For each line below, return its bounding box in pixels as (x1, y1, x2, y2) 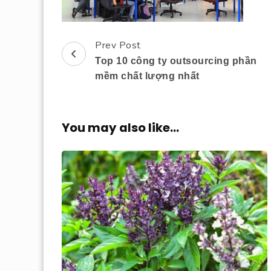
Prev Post (95, 39, 141, 53)
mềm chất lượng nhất (95, 71, 200, 82)
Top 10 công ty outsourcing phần (95, 56, 257, 67)
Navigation (61, 65, 142, 88)
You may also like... (62, 119, 179, 137)
